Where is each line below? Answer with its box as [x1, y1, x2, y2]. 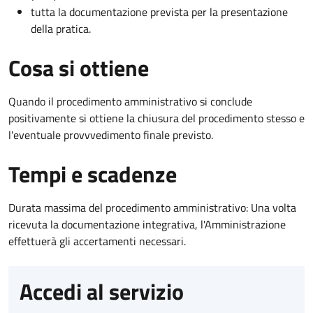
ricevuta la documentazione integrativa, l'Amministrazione [8, 215, 286, 233]
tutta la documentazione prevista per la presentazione [31, 3, 288, 20]
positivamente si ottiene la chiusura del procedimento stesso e [8, 109, 305, 126]
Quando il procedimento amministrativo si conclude [8, 92, 252, 110]
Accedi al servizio [20, 274, 184, 308]
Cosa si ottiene [8, 50, 149, 85]
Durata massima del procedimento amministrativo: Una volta [8, 198, 296, 216]
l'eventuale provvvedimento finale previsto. [8, 126, 213, 143]
